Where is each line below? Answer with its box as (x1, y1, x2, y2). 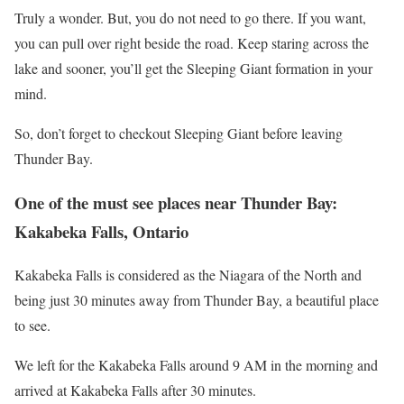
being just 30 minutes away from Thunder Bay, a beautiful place (14, 290, 379, 310)
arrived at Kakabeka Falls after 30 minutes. (14, 381, 256, 400)
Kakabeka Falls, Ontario (14, 218, 188, 243)
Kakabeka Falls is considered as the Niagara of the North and (14, 265, 362, 285)
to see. (14, 316, 50, 335)
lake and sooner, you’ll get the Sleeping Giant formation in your (14, 58, 372, 78)
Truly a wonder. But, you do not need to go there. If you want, (14, 7, 366, 27)
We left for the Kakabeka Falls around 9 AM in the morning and (14, 355, 378, 375)
